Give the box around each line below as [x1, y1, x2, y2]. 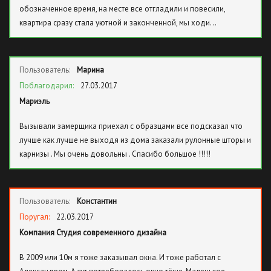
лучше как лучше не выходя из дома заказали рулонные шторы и [19, 135, 251, 145]
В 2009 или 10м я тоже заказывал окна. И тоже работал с [19, 252, 221, 263]
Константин [76, 196, 117, 206]
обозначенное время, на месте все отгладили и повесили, [19, 4, 225, 14]
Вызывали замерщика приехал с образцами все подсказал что [19, 121, 243, 131]
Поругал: [19, 212, 51, 222]
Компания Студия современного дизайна [19, 227, 166, 238]
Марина [76, 65, 104, 75]
